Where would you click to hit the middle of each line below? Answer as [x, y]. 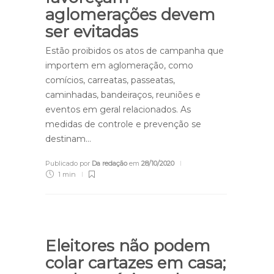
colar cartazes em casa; [135, 263]
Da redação [109, 163]
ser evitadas [94, 31]
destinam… [68, 139]
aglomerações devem [130, 14]
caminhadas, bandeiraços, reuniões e [123, 94]
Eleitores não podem [128, 246]
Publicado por [68, 163]
